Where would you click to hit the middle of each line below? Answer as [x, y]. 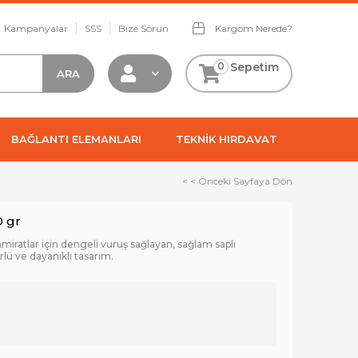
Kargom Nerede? [253, 28]
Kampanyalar [36, 28]
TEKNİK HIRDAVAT [226, 139]
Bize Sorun [143, 28]
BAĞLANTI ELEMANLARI [77, 139]
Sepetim [255, 67]
